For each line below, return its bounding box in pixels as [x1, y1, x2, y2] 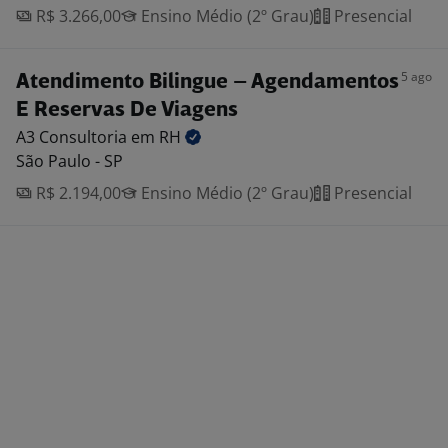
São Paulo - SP [16, 150, 123, 172]
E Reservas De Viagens [16, 100, 238, 121]
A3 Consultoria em [16, 126, 159, 148]
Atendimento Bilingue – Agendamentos [16, 72, 399, 93]
